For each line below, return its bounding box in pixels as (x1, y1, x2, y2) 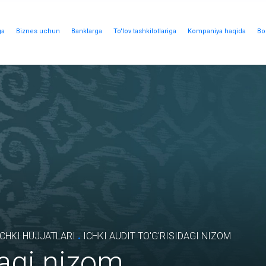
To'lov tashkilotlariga (113, 27, 176, 35)
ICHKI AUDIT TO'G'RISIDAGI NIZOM (81, 230, 231, 242)
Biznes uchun (15, 27, 60, 35)
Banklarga (71, 27, 102, 35)
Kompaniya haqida (187, 27, 246, 35)
